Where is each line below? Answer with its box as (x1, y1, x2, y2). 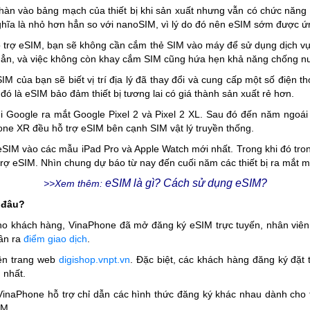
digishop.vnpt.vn (58, 254, 130, 265)
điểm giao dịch (24, 233, 87, 244)
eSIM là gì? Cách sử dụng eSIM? (104, 177, 267, 189)
